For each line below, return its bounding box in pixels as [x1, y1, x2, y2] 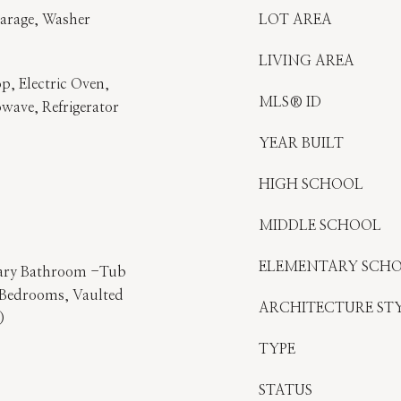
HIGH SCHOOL [259, 177, 363, 192]
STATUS [259, 383, 312, 397]
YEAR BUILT [259, 136, 344, 150]
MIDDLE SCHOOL [259, 218, 381, 233]
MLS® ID [259, 95, 321, 109]
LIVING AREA [259, 54, 354, 68]
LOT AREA [259, 13, 332, 27]
